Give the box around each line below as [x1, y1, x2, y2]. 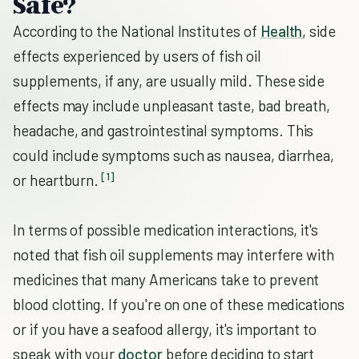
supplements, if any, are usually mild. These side [13, 71, 325, 90]
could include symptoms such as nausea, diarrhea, [13, 146, 335, 164]
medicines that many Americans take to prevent [13, 270, 320, 288]
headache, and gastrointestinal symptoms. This [13, 121, 314, 139]
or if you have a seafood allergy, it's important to [13, 320, 317, 338]
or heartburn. [13, 171, 99, 189]
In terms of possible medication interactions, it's [13, 220, 319, 239]
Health [260, 22, 303, 40]
